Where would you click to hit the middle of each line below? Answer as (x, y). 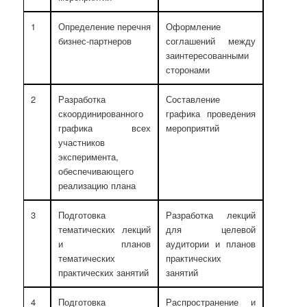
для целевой (211, 230)
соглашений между (211, 41)
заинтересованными (208, 56)
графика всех (105, 128)
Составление (193, 99)
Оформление (194, 27)
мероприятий (193, 128)
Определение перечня (105, 27)
